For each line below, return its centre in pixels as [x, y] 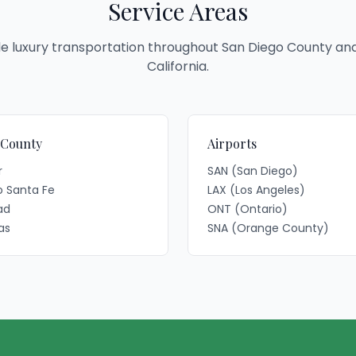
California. [178, 66]
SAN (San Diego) [253, 171]
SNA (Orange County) [268, 228]
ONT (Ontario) [248, 209]
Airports [232, 143]
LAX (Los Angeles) [256, 190]
